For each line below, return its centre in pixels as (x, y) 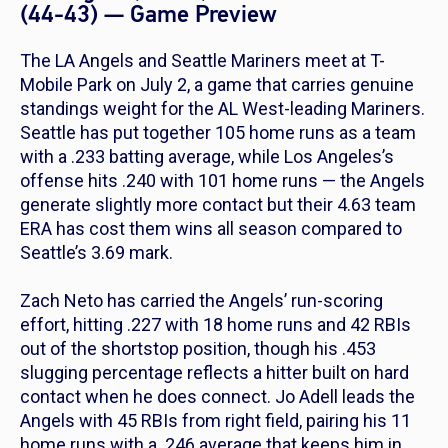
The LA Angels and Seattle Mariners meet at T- (202, 61)
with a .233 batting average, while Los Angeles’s (207, 157)
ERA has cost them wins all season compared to (211, 229)
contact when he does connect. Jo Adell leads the (217, 397)
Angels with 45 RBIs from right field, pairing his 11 (215, 421)
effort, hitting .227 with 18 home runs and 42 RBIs (215, 325)
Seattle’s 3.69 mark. (96, 253)
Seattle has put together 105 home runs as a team (218, 133)
